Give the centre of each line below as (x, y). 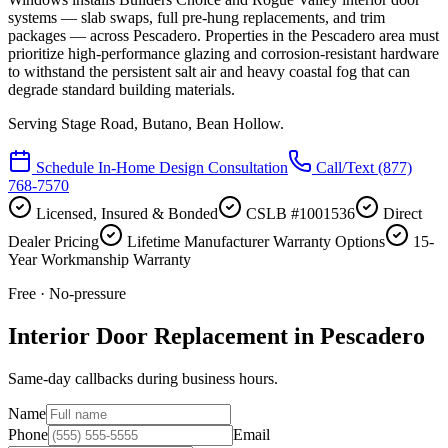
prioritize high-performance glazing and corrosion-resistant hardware (223, 53)
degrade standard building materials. (121, 89)
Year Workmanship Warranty (99, 259)
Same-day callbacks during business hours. (143, 378)
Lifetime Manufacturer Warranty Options (254, 241)
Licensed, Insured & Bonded (125, 213)
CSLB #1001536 (300, 213)
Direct (400, 213)
